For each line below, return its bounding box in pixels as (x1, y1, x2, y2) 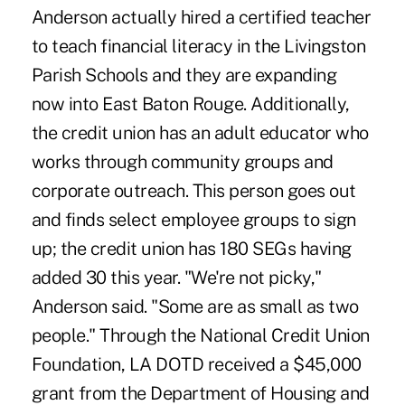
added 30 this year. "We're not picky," (31, 266, 322, 288)
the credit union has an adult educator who (31, 121, 369, 144)
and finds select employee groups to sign (31, 208, 356, 231)
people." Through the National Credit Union (31, 324, 370, 346)
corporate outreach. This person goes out (31, 179, 356, 202)
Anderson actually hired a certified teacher (31, 5, 372, 28)
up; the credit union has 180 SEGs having (31, 237, 352, 259)
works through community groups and (31, 150, 334, 173)
